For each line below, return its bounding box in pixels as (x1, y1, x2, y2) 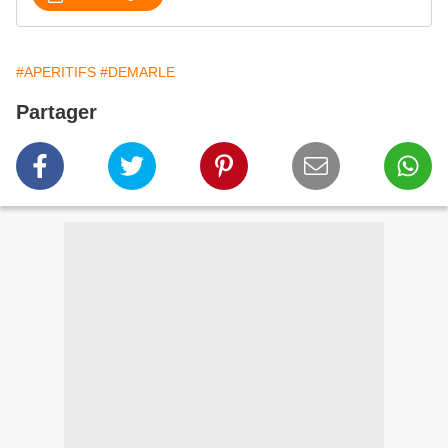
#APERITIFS (16, 64, 96, 81)
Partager (16, 101, 97, 124)
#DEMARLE (100, 64, 175, 81)
